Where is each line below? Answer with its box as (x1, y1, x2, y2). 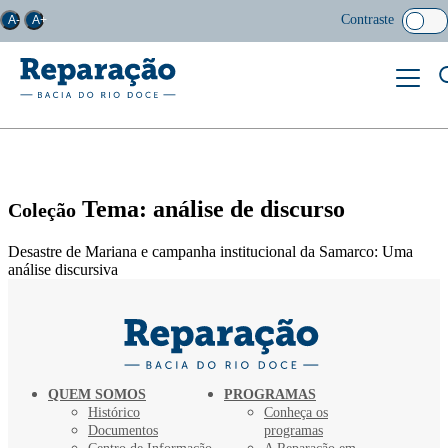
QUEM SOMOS (48, 386, 146, 402)
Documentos (88, 422, 158, 438)
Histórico (88, 404, 140, 420)
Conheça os (264, 404, 328, 420)
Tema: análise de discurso (76, 195, 345, 222)
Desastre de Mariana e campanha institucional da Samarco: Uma (8, 242, 413, 260)
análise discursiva (8, 260, 118, 278)
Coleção (8, 198, 76, 221)
